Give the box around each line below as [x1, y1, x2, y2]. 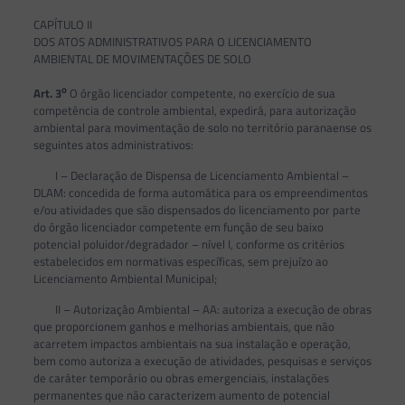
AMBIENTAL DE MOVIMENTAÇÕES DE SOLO [33, 49, 251, 68]
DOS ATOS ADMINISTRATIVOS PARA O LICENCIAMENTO [33, 32, 312, 51]
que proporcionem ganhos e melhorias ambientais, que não [33, 316, 334, 335]
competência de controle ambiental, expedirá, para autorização [33, 100, 356, 119]
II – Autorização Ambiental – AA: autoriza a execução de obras [33, 299, 372, 318]
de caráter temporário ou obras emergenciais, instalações [33, 368, 329, 387]
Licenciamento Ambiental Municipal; [33, 268, 217, 287]
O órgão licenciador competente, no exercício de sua [66, 83, 335, 102]
